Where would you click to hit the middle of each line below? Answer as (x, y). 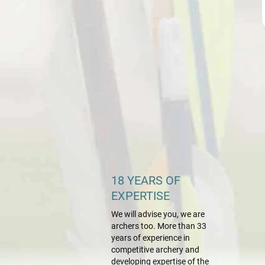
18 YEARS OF (146, 181)
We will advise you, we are (158, 214)
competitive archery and (155, 250)
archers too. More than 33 (159, 226)
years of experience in (151, 238)
